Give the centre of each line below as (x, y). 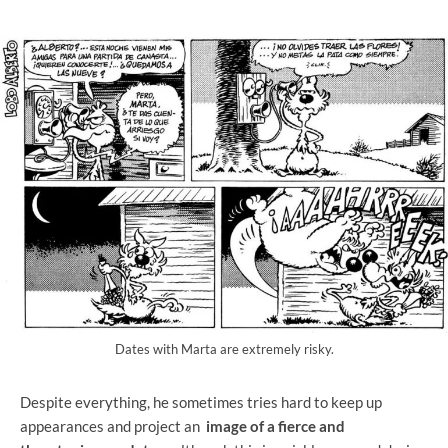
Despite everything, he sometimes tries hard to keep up (201, 402)
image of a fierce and (275, 426)
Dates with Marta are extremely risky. (224, 349)
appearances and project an (113, 426)
